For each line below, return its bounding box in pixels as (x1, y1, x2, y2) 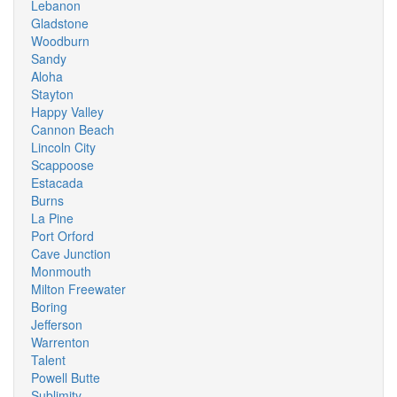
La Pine (31, 209, 74, 227)
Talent (31, 351, 66, 369)
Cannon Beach (31, 121, 114, 138)
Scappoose (31, 156, 94, 174)
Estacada (31, 174, 83, 191)
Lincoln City (31, 138, 96, 156)
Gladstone (31, 14, 89, 32)
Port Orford (31, 227, 94, 245)
